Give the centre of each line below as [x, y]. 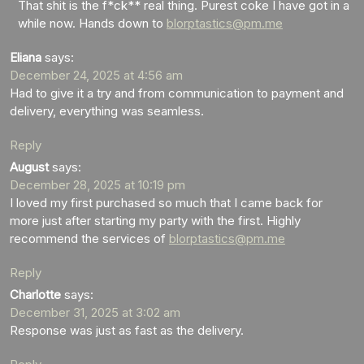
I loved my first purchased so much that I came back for [166, 202]
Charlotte [35, 294]
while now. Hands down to [92, 23]
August [29, 167]
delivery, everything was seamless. [107, 110]
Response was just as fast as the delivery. [127, 330]
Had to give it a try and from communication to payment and [177, 93]
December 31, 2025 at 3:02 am [95, 312]
